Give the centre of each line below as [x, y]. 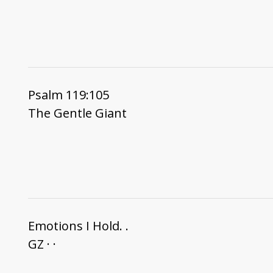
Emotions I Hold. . [78, 225]
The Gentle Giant [77, 113]
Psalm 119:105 [68, 94]
